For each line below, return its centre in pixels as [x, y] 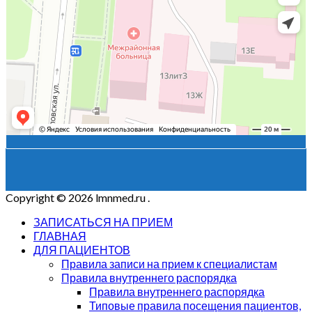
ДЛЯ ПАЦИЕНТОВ [82, 250]
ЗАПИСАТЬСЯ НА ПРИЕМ [103, 222]
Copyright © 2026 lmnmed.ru [77, 198]
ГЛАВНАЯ [60, 236]
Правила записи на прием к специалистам [169, 264]
